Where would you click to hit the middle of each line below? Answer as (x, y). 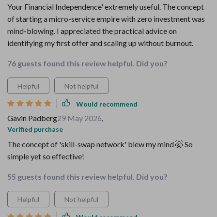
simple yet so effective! (46, 156)
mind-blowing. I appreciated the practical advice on (92, 31)
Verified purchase (35, 129)
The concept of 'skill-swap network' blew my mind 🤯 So (100, 144)
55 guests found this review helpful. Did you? (87, 177)
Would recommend (107, 104)
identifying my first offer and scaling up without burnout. (100, 43)
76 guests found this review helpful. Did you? (87, 63)
